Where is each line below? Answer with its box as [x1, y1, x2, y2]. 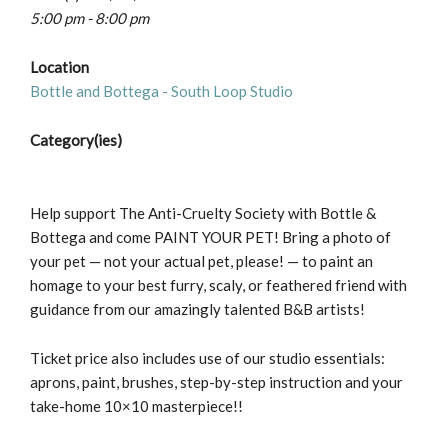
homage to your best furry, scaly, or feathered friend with [30, 276, 407, 295]
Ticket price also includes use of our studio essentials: [30, 349, 385, 368]
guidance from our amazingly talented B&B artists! [30, 300, 365, 319]
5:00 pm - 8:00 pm [30, 9, 149, 28]
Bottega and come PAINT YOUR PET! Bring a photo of [30, 228, 391, 247]
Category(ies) [30, 131, 122, 150]
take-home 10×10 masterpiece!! [30, 397, 243, 416]
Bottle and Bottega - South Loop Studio [30, 82, 293, 101]
